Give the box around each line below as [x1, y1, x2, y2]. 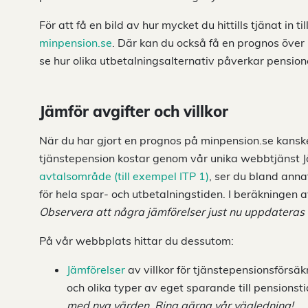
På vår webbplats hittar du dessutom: [39, 234, 234, 247]
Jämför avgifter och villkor [39, 102, 228, 121]
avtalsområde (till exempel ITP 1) [39, 169, 209, 183]
